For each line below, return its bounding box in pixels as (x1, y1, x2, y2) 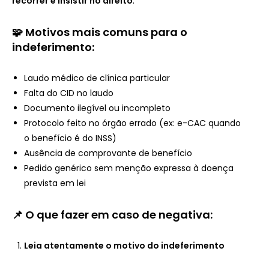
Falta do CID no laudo (24, 86, 113, 99)
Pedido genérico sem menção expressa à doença (24, 162, 234, 174)
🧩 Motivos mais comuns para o (12, 24, 187, 40)
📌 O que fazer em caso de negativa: (12, 207, 213, 222)
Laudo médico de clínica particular (24, 71, 170, 84)
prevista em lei (24, 177, 86, 189)
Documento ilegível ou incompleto (24, 101, 171, 114)
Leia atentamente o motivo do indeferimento (24, 239, 225, 252)
